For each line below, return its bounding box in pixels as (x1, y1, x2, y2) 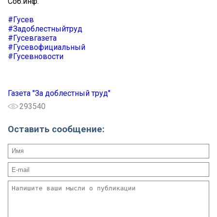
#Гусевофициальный (8, 43, 85, 52)
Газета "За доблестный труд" (8, 89, 110, 98)
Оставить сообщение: (8, 124, 105, 135)
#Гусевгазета (8, 33, 57, 43)
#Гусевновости (8, 52, 63, 62)
